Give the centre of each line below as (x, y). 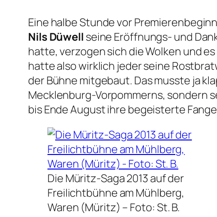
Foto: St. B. (155, 208)
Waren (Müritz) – (89, 208)
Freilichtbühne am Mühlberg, (116, 193)
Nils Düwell (56, 37)
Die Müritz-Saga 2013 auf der (116, 178)
